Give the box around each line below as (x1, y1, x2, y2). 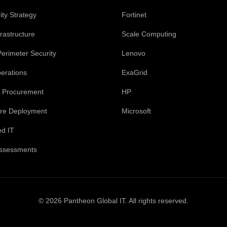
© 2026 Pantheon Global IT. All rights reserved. (39, 197, 188, 205)
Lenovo (122, 49, 145, 57)
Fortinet (122, 11, 146, 19)
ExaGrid (122, 68, 147, 77)
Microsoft (122, 107, 151, 115)
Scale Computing (122, 30, 176, 38)
